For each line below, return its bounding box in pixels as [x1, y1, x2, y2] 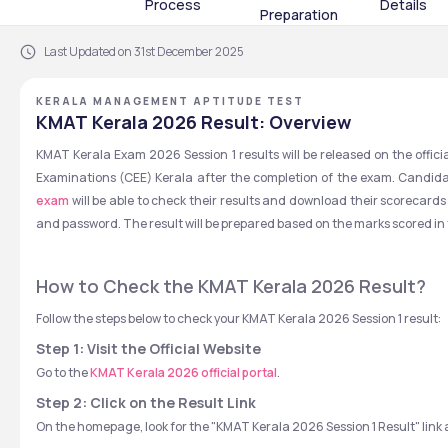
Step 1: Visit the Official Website [36, 339, 261, 358]
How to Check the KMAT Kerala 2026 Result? [36, 274, 426, 298]
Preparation [260, 5, 338, 24]
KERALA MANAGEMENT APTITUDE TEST [36, 94, 304, 108]
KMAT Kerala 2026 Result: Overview [36, 110, 351, 134]
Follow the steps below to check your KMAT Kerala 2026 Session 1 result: [36, 310, 441, 327]
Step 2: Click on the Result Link [36, 393, 256, 412]
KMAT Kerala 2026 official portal [90, 364, 277, 381]
